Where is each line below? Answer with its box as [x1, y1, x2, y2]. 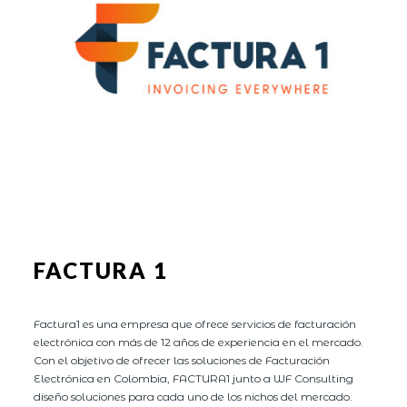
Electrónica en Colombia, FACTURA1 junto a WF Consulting [34, 372, 354, 386]
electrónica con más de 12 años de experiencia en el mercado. [34, 335, 364, 350]
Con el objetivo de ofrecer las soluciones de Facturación [34, 353, 331, 368]
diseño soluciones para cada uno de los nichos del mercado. [34, 390, 353, 404]
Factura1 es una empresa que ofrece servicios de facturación [34, 317, 357, 332]
